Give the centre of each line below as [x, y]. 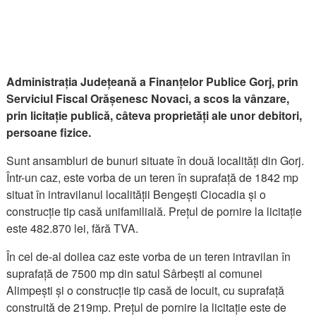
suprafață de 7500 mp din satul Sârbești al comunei [135, 273]
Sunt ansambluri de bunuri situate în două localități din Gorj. [156, 160]
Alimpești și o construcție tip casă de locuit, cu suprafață [146, 290]
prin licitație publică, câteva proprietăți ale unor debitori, [154, 115]
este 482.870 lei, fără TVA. [74, 228]
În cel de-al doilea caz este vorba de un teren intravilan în [149, 256]
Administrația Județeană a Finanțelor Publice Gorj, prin [153, 81]
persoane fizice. [50, 132]
